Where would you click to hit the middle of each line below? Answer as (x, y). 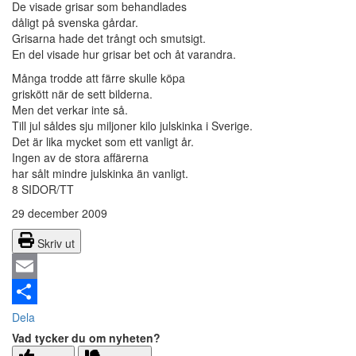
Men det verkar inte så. (70, 110)
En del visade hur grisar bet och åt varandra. (124, 54)
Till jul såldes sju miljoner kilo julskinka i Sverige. (132, 126)
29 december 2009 (60, 213)
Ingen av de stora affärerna (80, 158)
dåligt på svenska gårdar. (75, 23)
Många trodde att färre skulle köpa (99, 78)
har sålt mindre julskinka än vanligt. (100, 174)
